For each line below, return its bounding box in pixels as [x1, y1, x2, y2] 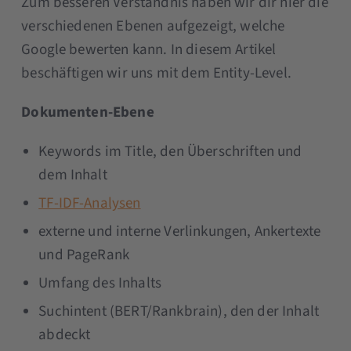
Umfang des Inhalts [38, 272, 162, 294]
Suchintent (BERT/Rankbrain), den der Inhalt [38, 300, 320, 322]
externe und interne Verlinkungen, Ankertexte [38, 220, 321, 242]
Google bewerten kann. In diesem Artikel [21, 38, 277, 60]
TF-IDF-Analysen [38, 192, 141, 214]
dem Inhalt [38, 164, 107, 186]
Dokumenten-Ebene [21, 101, 154, 123]
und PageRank [38, 244, 130, 266]
